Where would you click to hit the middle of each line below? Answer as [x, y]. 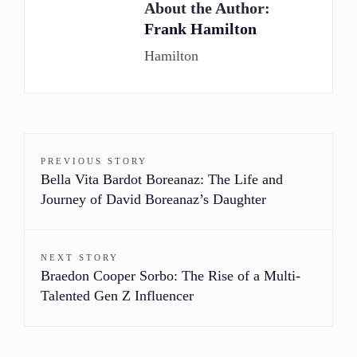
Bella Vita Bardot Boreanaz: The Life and [162, 179]
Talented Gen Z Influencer [117, 295]
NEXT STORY [80, 257]
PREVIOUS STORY [94, 161]
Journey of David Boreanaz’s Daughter [153, 199]
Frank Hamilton [200, 28]
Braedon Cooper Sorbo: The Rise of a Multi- [171, 275]
